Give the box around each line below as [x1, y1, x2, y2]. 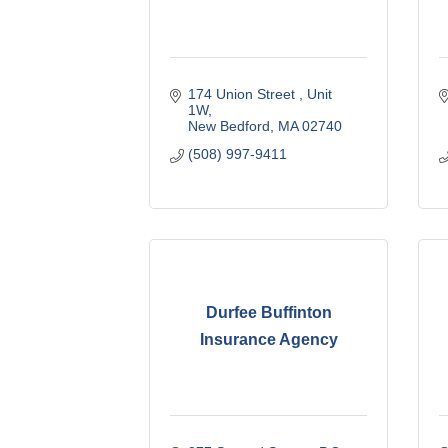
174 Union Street [187, 85, 299, 102]
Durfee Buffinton [205, 304, 332, 322]
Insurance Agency [199, 331, 338, 349]
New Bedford [187, 117, 270, 134]
